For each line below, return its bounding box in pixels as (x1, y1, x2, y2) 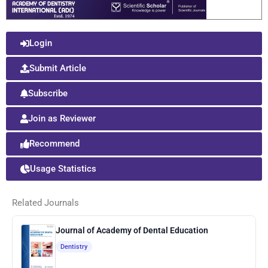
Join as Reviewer (28, 112, 96, 124)
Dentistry (60, 243, 87, 251)
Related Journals (12, 197, 79, 209)
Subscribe (28, 87, 68, 99)
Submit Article (29, 62, 86, 74)
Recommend (29, 138, 80, 149)
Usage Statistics (30, 163, 96, 174)
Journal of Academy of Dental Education (56, 226, 208, 236)
